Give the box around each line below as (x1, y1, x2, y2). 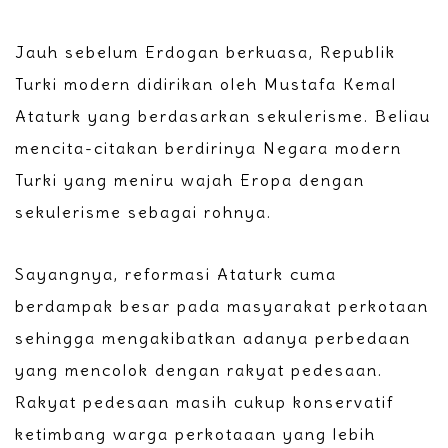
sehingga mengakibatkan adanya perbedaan (15, 328, 411, 349)
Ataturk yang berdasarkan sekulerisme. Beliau (15, 106, 431, 127)
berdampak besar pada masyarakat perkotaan (15, 296, 429, 317)
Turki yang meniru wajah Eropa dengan (15, 170, 365, 191)
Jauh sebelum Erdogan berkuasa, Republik (15, 42, 396, 63)
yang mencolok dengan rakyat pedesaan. (15, 360, 383, 381)
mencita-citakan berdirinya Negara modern (15, 138, 402, 159)
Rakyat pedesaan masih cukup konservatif (15, 392, 394, 413)
